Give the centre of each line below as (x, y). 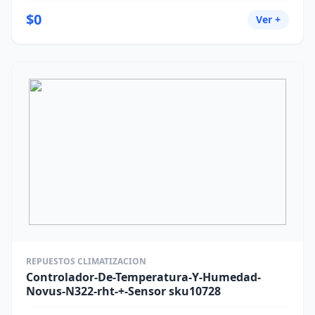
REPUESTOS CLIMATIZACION (86, 261)
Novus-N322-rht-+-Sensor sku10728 (123, 291)
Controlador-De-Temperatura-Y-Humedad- (143, 277)
